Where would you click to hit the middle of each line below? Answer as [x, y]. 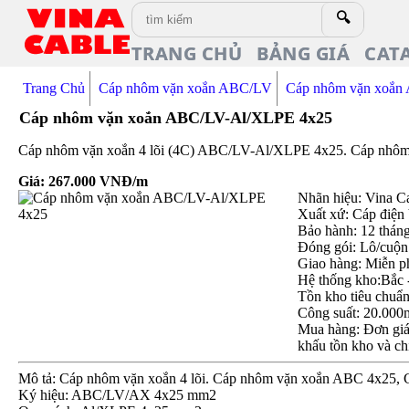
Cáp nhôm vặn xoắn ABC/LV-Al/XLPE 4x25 [176, 118]
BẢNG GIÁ [304, 53]
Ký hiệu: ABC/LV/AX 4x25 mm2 [118, 395]
